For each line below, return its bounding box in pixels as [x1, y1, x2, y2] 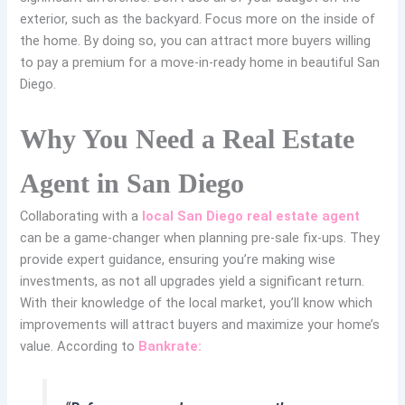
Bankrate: [138, 337, 202, 354]
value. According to [20, 337, 139, 354]
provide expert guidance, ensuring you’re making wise [20, 250, 336, 268]
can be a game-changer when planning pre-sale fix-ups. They [20, 229, 381, 246]
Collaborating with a [20, 207, 143, 224]
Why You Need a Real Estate [20, 123, 355, 154]
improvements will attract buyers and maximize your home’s [20, 316, 381, 333]
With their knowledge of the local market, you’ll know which [20, 294, 373, 311]
